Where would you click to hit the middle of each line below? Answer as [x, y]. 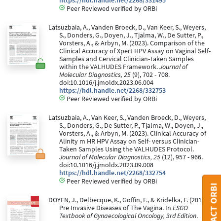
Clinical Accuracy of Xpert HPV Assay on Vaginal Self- [135, 51]
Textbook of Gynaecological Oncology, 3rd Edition [128, 216]
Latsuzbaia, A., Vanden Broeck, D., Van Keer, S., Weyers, [127, 27]
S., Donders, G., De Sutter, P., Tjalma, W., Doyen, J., [131, 125]
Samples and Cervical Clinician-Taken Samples [127, 59]
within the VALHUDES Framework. [109, 67]
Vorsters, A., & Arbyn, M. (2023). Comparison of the [132, 43]
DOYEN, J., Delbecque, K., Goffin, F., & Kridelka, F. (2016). [128, 200]
